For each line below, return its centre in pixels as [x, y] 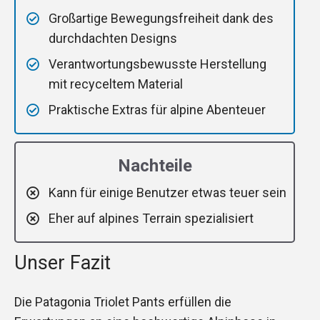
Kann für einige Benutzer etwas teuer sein [167, 193]
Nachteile [155, 166]
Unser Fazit [62, 263]
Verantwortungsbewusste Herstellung [157, 64]
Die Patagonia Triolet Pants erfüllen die [123, 302]
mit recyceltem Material [116, 84]
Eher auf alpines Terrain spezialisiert [151, 219]
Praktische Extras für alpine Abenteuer [157, 110]
